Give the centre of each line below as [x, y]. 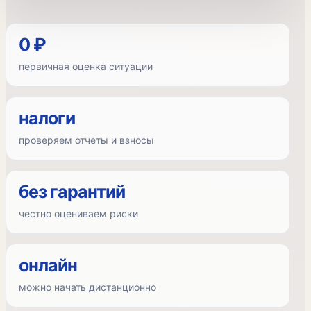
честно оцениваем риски [78, 213]
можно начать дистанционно [87, 287]
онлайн [48, 265]
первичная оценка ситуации [86, 66]
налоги [47, 118]
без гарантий [72, 192]
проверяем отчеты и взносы [86, 140]
